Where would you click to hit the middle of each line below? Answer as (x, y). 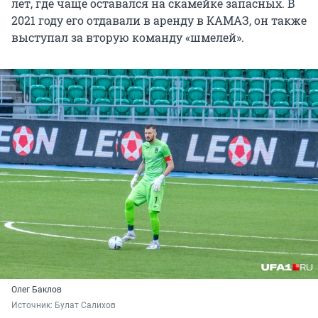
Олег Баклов (37, 289)
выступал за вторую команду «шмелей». (128, 38)
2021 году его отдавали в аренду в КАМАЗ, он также (159, 21)
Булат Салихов (85, 305)
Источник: (33, 305)
